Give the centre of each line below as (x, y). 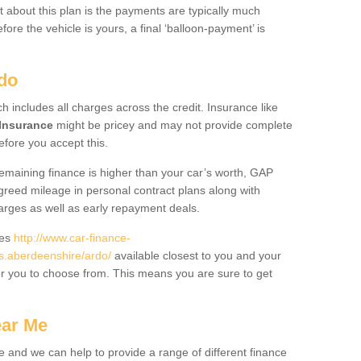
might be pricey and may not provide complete (173, 125)
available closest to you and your (196, 255)
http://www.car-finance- (72, 238)
